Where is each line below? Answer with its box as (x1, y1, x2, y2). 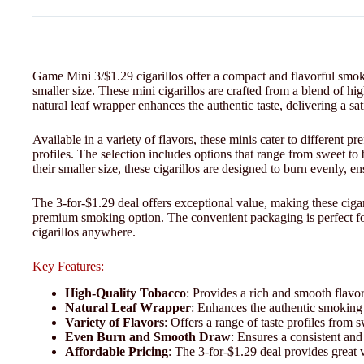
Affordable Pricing (65, 344, 168, 358)
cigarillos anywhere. (32, 224, 136, 239)
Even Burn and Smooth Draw (65, 329, 231, 344)
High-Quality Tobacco (65, 285, 186, 300)
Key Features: (32, 258, 104, 273)
